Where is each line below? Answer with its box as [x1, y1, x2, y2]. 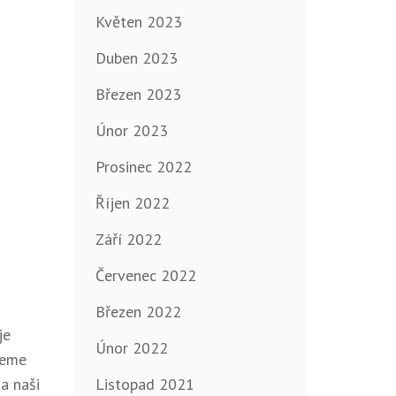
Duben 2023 [95, 48, 178, 69]
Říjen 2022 [95, 193, 170, 214]
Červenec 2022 [95, 265, 196, 286]
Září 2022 [95, 229, 162, 250]
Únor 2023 [95, 120, 168, 141]
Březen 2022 [95, 301, 181, 323]
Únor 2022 [95, 338, 168, 359]
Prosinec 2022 [95, 156, 192, 178]
